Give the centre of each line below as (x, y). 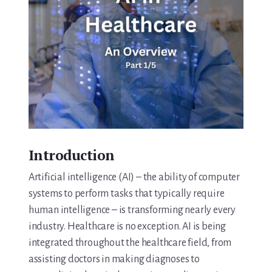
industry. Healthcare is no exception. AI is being (127, 227)
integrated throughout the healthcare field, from (130, 243)
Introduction (71, 155)
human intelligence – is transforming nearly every (132, 210)
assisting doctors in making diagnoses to (114, 260)
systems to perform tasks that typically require (126, 194)
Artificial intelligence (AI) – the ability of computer (134, 178)
